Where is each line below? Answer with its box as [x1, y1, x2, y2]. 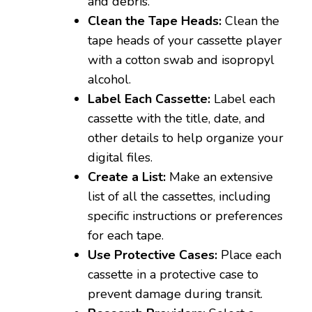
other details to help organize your [88, 129, 283, 146]
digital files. [88, 148, 153, 166]
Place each [217, 246, 281, 263]
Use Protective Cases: [88, 246, 217, 263]
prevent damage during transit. [88, 285, 263, 302]
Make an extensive [166, 168, 273, 185]
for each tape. [88, 226, 164, 244]
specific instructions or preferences [88, 207, 283, 224]
